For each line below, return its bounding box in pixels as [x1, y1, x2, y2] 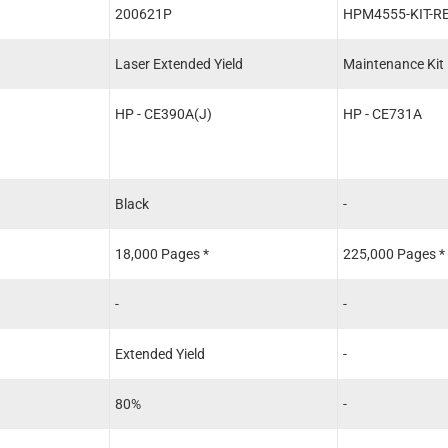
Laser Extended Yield [115, 55, 243, 72]
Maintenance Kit [342, 55, 444, 72]
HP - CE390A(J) [115, 105, 212, 122]
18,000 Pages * [115, 245, 209, 262]
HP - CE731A [342, 105, 422, 122]
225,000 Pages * [342, 245, 445, 262]
